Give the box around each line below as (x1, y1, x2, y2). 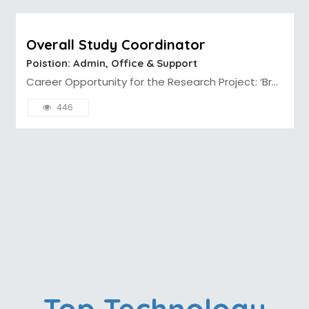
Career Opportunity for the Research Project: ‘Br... (26, 74, 278, 89)
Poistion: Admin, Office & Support (26, 56, 197, 70)
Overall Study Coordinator (26, 35, 206, 53)
